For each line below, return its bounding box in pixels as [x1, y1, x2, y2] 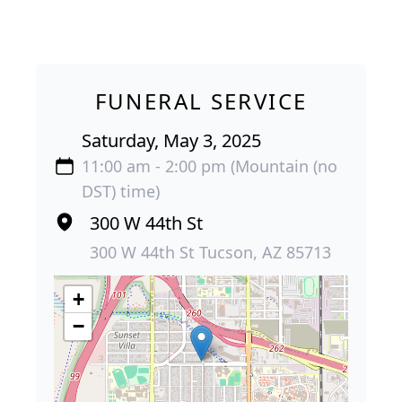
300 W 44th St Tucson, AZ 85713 [90, 241, 331, 263]
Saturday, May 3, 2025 [82, 128, 262, 153]
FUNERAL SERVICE [94, 86, 308, 116]
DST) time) [82, 180, 161, 202]
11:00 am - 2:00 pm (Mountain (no [82, 155, 338, 177]
